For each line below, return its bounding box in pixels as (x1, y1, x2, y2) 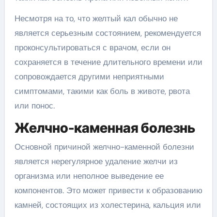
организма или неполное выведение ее (14, 170, 164, 181)
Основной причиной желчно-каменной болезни (14, 141, 194, 152)
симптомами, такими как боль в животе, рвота (14, 85, 190, 96)
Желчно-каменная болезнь (14, 119, 195, 136)
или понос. (14, 100, 55, 111)
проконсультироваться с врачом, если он (14, 42, 170, 53)
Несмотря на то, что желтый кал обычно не (14, 13, 178, 24)
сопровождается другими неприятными (14, 71, 164, 82)
